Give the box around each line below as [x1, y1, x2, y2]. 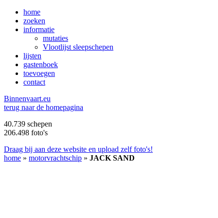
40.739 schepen [4, 120, 52, 128]
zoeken [23, 17, 45, 25]
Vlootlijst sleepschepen [43, 43, 113, 51]
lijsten [23, 52, 41, 60]
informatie [23, 25, 54, 34]
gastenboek [23, 60, 58, 69]
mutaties [43, 34, 68, 42]
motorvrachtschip [29, 154, 82, 162]
